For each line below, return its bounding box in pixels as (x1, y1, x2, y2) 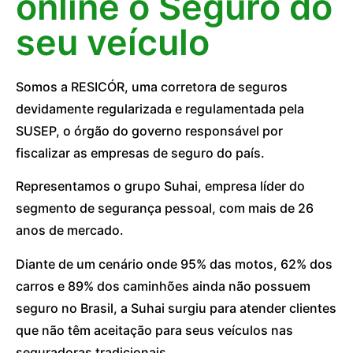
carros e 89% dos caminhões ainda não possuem (16, 277, 310, 294)
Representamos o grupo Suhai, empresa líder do (16, 178, 305, 195)
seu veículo (16, 20, 210, 64)
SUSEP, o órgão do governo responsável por (16, 123, 283, 139)
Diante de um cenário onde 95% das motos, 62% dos (16, 255, 333, 272)
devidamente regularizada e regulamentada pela (16, 101, 304, 117)
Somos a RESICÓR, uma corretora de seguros (16, 79, 288, 95)
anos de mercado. (16, 222, 124, 239)
